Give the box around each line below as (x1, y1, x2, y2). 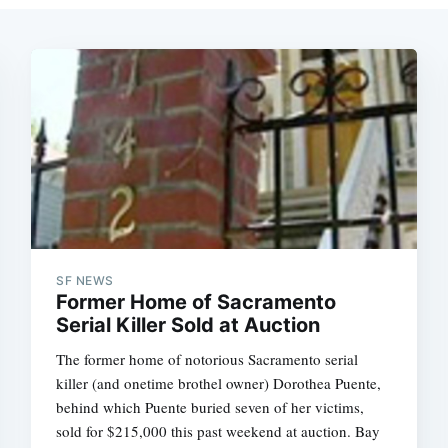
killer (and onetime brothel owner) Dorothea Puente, (56, 373, 382, 394)
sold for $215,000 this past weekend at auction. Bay (56, 421, 381, 442)
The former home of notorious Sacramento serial (56, 349, 359, 370)
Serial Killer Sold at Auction (56, 313, 321, 338)
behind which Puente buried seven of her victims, (56, 397, 365, 418)
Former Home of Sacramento (56, 290, 337, 315)
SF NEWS (56, 273, 114, 289)
